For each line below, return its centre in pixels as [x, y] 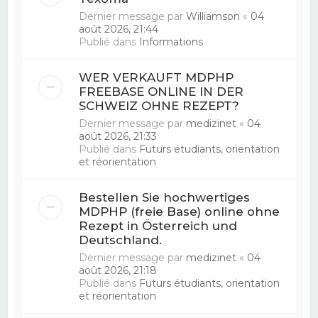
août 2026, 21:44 [119, 29]
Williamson [213, 16]
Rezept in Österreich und [158, 225]
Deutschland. [121, 240]
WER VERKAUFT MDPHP [157, 77]
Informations [171, 42]
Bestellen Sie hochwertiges [165, 197]
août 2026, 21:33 [118, 136]
